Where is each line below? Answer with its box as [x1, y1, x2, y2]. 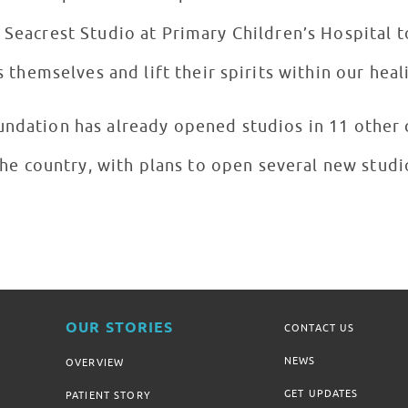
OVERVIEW [66, 356, 125, 370]
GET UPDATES [284, 387, 359, 401]
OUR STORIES [66, 319, 174, 339]
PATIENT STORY [66, 389, 151, 403]
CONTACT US [284, 321, 355, 335]
